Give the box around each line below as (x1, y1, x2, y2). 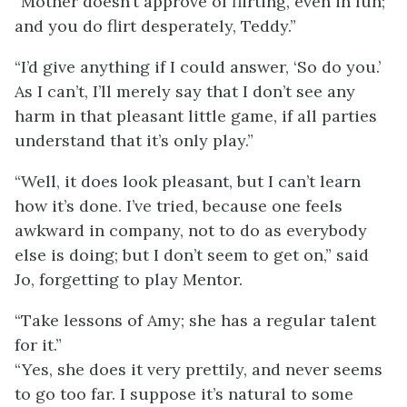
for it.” (15, 334, 62, 355)
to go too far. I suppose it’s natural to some (15, 383, 353, 404)
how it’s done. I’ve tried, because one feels (15, 195, 342, 216)
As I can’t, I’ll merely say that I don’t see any (15, 81, 355, 102)
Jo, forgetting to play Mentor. (15, 269, 243, 290)
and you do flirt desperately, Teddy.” (15, 15, 296, 36)
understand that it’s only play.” (15, 130, 253, 151)
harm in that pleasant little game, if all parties (15, 105, 377, 126)
